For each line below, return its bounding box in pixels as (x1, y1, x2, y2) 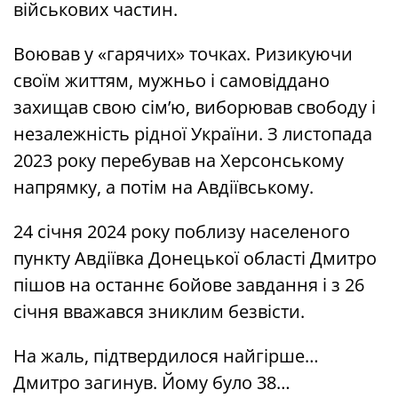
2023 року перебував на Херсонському (13, 148, 344, 173)
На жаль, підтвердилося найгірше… (13, 344, 319, 369)
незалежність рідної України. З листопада (13, 122, 372, 147)
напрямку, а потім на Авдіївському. (13, 175, 314, 200)
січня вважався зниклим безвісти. (13, 299, 305, 324)
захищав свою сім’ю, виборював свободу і (13, 95, 376, 120)
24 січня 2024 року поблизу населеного (13, 219, 350, 244)
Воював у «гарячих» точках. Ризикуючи (13, 42, 353, 67)
